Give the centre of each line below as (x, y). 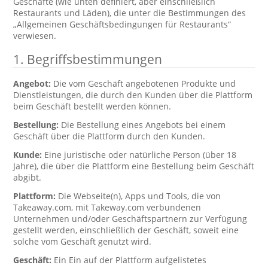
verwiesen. (35, 36)
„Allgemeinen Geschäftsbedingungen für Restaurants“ (122, 24)
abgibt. (28, 177)
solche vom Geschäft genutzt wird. (83, 241)
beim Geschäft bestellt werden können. (92, 106)
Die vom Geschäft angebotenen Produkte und (145, 83)
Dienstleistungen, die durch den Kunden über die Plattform (133, 95)
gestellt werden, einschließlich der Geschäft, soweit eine (126, 230)
